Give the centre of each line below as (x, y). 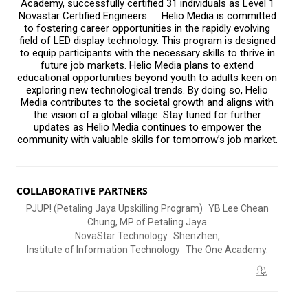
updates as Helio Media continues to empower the (147, 127)
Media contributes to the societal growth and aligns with (147, 102)
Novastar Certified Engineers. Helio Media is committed (147, 16)
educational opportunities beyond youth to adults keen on (147, 78)
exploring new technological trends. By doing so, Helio (147, 90)
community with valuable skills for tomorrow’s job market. (147, 140)
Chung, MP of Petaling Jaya (147, 222)
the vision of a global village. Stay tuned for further (147, 115)
